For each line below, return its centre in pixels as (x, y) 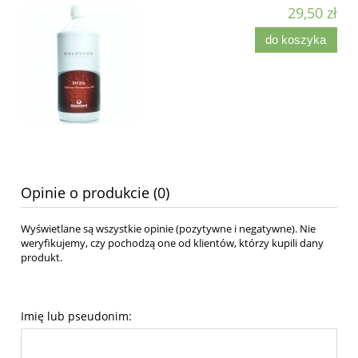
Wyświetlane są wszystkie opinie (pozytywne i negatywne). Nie (168, 229)
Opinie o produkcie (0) (95, 193)
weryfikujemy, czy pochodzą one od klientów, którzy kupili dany (172, 243)
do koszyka (296, 39)
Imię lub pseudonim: (76, 316)
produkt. (42, 258)
